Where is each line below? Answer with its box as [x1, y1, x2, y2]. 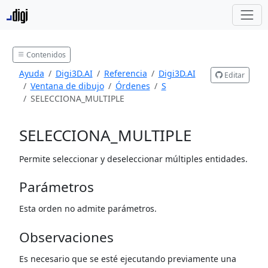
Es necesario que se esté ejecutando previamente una [19, 252, 236, 264]
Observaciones [19, 227, 114, 246]
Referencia [103, 68, 147, 80]
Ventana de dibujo [30, 80, 104, 92]
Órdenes [115, 80, 150, 92]
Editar [222, 69, 245, 80]
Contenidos [25, 49, 66, 60]
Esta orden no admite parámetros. [19, 203, 157, 215]
